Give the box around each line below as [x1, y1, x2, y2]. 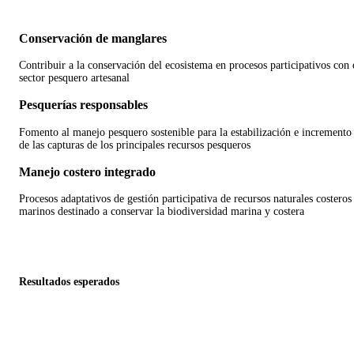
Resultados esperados [19, 276, 119, 288]
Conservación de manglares [19, 30, 167, 46]
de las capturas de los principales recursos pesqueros [19, 138, 250, 151]
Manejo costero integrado [19, 164, 156, 180]
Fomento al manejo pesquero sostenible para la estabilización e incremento [19, 126, 352, 138]
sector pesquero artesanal [19, 71, 130, 84]
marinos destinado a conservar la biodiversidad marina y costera [19, 205, 304, 218]
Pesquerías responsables [19, 97, 148, 113]
